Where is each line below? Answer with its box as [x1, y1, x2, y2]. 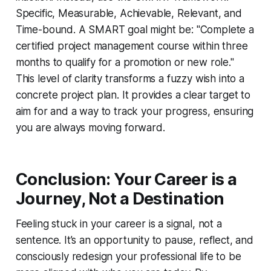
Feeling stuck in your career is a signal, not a [15, 217, 222, 230]
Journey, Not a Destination [15, 188, 224, 209]
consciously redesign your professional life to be [15, 250, 241, 263]
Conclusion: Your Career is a [15, 169, 237, 189]
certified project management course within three [15, 39, 248, 52]
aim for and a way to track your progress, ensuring [15, 105, 254, 117]
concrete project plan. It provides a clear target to [15, 88, 250, 101]
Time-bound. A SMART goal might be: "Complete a [15, 23, 254, 36]
